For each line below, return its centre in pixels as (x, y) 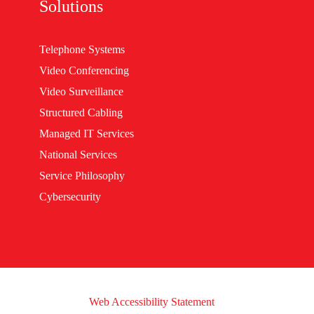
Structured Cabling (81, 113)
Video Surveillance (81, 92)
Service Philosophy (82, 176)
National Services (78, 155)
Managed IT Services (87, 134)
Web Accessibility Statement (152, 302)
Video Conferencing (84, 71)
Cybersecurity (70, 197)
